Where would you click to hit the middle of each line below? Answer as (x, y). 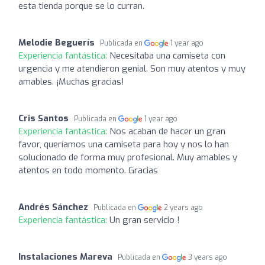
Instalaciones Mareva (65, 256)
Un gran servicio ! (145, 220)
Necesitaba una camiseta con (167, 55)
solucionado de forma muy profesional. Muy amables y (128, 157)
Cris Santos (43, 118)
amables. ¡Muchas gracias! (71, 81)
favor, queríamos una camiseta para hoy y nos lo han (124, 144)
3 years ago (208, 257)
